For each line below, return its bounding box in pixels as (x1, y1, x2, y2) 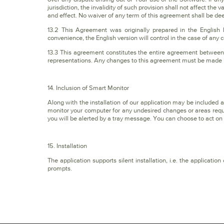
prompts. (47, 164, 72, 172)
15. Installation (47, 142, 87, 149)
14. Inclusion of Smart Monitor (47, 84, 129, 91)
